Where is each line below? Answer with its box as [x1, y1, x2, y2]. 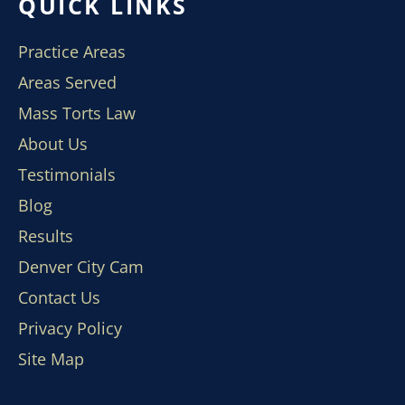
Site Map [18, 348, 84, 370]
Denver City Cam [18, 256, 144, 278]
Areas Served [18, 71, 117, 93]
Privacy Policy [18, 317, 122, 339]
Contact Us [18, 287, 100, 308]
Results [18, 225, 73, 247]
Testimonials [18, 164, 116, 185]
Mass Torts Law [18, 102, 136, 124]
